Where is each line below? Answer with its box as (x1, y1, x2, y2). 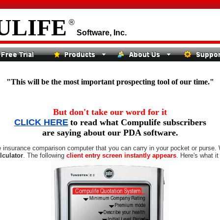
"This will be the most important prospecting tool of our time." (6, 78, 214, 86)
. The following (23, 151, 66, 159)
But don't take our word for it (53, 107, 167, 117)
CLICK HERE (14, 117, 68, 127)
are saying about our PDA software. (42, 127, 178, 137)
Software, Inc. (77, 28, 127, 37)
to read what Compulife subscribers (70, 117, 206, 127)
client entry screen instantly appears (66, 151, 176, 159)
